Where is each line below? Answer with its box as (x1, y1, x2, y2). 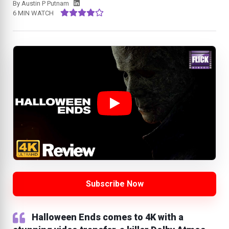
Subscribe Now (85, 178, 144, 189)
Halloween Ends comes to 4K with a (32, 211, 184, 222)
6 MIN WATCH (13, 9, 54, 17)
